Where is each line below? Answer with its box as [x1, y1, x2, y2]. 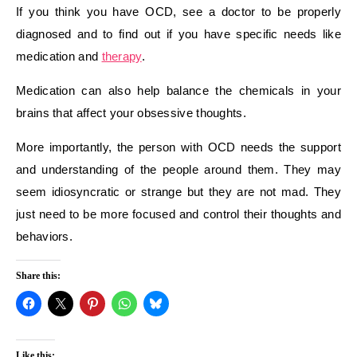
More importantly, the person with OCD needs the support [16, 139, 341, 154]
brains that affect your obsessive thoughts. [16, 105, 246, 120]
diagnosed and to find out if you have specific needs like [16, 26, 341, 41]
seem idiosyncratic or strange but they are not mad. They [16, 184, 341, 198]
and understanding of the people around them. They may [16, 162, 341, 176]
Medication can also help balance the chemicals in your [16, 83, 341, 97]
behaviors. [16, 229, 73, 243]
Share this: [16, 269, 61, 281]
